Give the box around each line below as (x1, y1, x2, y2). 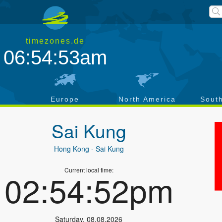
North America (118, 95, 176, 103)
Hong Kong (54, 144, 89, 154)
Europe (51, 95, 79, 103)
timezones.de (26, 37, 85, 45)
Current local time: (64, 166, 113, 174)
